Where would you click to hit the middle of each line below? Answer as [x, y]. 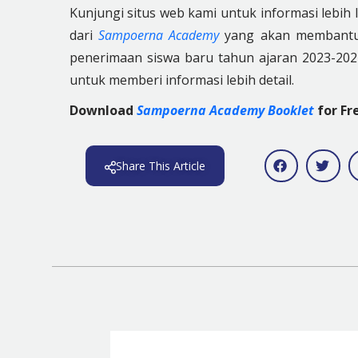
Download [103, 110]
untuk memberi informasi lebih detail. [181, 80]
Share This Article [160, 166]
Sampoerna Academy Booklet [225, 110]
